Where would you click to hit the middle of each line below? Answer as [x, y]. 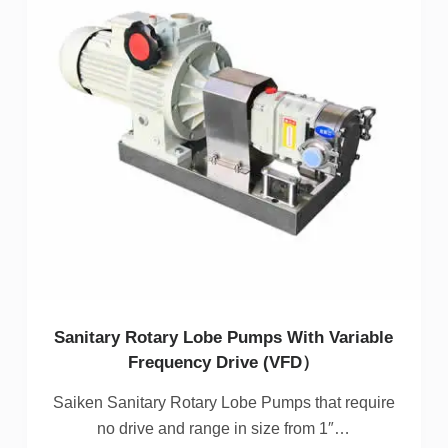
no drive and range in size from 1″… [224, 429]
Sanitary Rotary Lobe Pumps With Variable [224, 338]
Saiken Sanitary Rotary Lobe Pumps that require [223, 403]
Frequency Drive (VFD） [224, 363]
